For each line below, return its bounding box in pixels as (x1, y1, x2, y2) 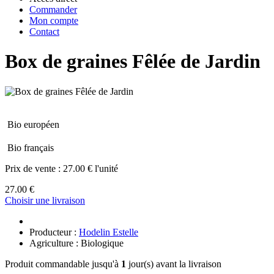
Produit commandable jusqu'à (5, 258, 121, 269)
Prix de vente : (5, 163, 63, 174)
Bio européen (7, 119, 59, 130)
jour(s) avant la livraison (126, 258, 221, 269)
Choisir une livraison (5, 194, 85, 206)
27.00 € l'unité (63, 163, 118, 174)
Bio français (7, 142, 54, 153)
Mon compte (29, 15, 78, 26)
